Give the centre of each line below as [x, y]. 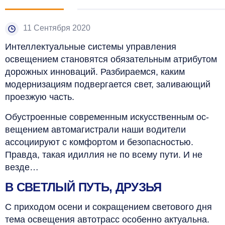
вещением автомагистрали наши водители [95, 129]
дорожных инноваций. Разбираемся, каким [95, 72]
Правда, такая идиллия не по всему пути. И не [104, 154]
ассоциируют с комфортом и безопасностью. [99, 142]
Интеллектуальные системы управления [91, 46]
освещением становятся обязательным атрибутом [111, 59]
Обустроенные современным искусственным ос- [107, 117]
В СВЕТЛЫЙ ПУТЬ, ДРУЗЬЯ [83, 187]
